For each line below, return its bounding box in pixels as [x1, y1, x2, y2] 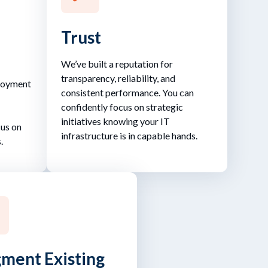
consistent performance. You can [61, 86, 194, 98]
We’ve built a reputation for [61, 57, 173, 69]
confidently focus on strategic [61, 100, 183, 112]
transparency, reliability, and [61, 72, 175, 84]
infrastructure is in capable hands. [61, 129, 197, 141]
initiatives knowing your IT [61, 115, 170, 127]
